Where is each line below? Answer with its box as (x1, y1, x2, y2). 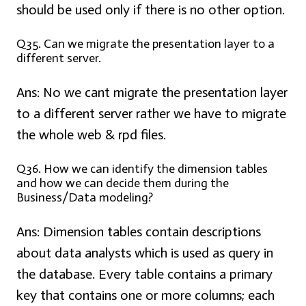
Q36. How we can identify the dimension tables (16, 161, 268, 177)
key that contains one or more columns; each (16, 287, 275, 304)
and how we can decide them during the (16, 176, 229, 191)
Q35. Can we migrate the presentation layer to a (16, 36, 275, 52)
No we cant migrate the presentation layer (40, 84, 288, 101)
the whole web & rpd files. (16, 126, 166, 143)
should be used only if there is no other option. (16, 1, 285, 18)
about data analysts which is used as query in (16, 245, 273, 262)
